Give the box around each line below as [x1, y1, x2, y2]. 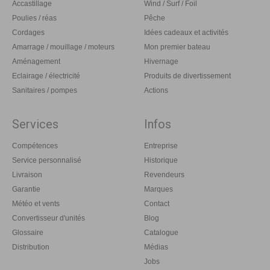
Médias [144, 243, 168, 252]
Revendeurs [144, 171, 184, 180]
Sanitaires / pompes [12, 86, 77, 95]
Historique [144, 156, 178, 165]
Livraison [12, 171, 42, 180]
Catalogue [144, 228, 178, 237]
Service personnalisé [12, 156, 81, 165]
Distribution [12, 243, 49, 252]
